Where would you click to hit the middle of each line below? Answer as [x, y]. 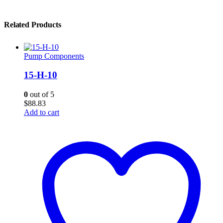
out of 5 [41, 94]
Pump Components [54, 56]
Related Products [33, 24]
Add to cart [42, 112]
